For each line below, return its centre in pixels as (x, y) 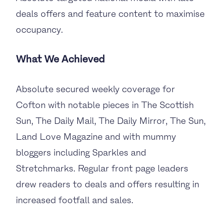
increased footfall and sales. (75, 200)
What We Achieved (60, 59)
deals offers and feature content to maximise (110, 14)
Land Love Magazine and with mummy (96, 137)
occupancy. (39, 29)
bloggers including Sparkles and (81, 152)
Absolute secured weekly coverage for (95, 89)
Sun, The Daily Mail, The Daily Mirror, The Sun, (111, 121)
